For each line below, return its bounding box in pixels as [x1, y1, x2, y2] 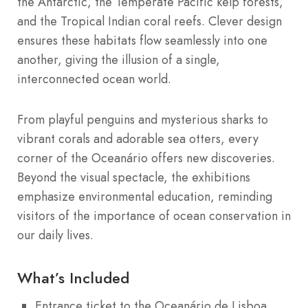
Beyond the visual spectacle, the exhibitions [17, 168, 250, 186]
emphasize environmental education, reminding [17, 187, 272, 206]
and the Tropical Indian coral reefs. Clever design [17, 12, 282, 30]
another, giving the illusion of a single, [17, 50, 220, 69]
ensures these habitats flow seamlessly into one [17, 31, 267, 49]
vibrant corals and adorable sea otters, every [17, 129, 258, 148]
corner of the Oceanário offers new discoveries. [17, 148, 275, 167]
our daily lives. [17, 225, 93, 244]
